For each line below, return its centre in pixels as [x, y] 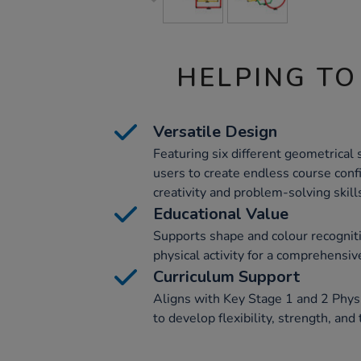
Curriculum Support [226, 277]
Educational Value [221, 214]
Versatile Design [215, 132]
